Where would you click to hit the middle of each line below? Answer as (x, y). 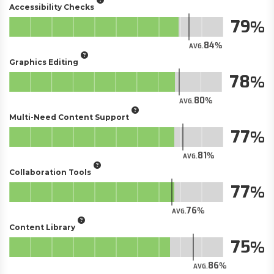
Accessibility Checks (52, 7)
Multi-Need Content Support (69, 117)
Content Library (42, 227)
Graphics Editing (44, 62)
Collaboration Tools (50, 172)
